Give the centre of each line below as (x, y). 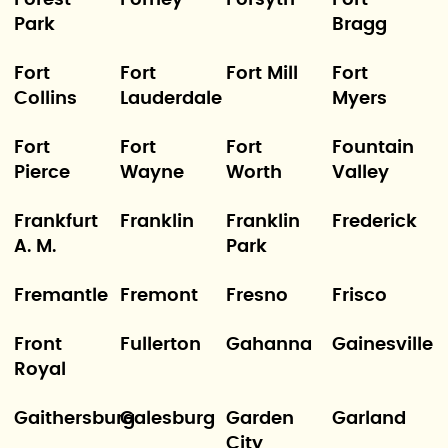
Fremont (158, 296)
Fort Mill (262, 74)
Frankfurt (55, 222)
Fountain (373, 148)
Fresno (257, 296)
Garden (260, 419)
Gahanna (269, 345)
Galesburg (167, 419)
